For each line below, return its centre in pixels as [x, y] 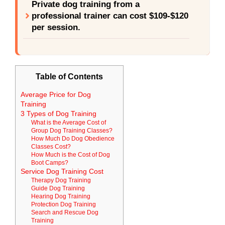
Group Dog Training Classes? [72, 130]
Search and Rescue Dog [65, 212]
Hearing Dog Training [61, 196]
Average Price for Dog [56, 94]
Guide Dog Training [58, 188]
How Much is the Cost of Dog [70, 154]
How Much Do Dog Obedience [73, 138]
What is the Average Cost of [68, 122]
